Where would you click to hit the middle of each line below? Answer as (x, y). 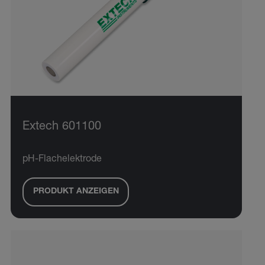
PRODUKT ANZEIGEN (76, 192)
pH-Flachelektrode (62, 159)
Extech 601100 (62, 127)
